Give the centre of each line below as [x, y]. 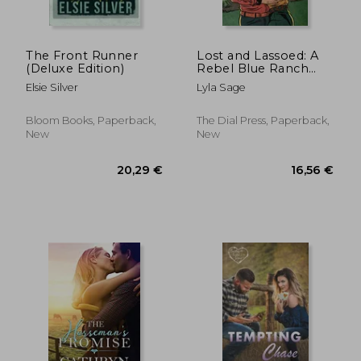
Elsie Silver [52, 87]
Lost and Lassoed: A [258, 55]
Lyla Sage [222, 87]
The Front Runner [82, 55]
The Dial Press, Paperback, [263, 120]
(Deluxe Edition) [75, 68]
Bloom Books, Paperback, [91, 120]
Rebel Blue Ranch [253, 68]
